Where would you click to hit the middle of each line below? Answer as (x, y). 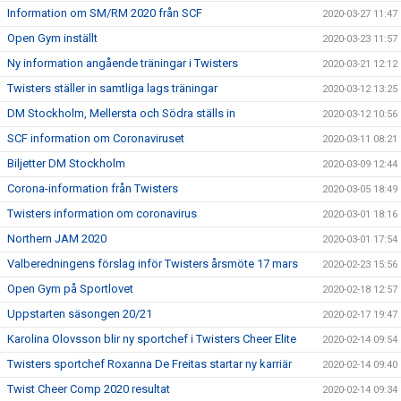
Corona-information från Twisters (93, 188)
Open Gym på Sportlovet (70, 289)
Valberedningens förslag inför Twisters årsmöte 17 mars (153, 264)
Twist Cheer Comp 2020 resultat (89, 389)
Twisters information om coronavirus (102, 213)
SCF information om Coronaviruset (96, 138)
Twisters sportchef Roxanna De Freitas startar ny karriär (149, 364)
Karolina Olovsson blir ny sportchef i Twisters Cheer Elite (152, 339)
